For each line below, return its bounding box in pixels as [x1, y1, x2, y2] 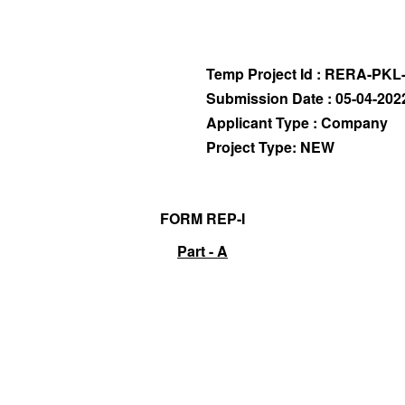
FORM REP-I [160, 208, 245, 230]
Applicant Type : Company [205, 112, 388, 134]
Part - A [177, 240, 228, 262]
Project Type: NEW [205, 137, 334, 158]
